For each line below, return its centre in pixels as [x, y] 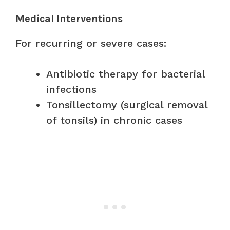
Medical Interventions [69, 18]
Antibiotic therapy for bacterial [126, 74]
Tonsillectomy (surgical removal [127, 104]
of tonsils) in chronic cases [114, 120]
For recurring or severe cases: [91, 43]
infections [71, 89]
